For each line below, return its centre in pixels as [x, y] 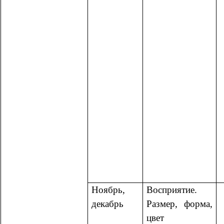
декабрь [107, 203]
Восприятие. [172, 189]
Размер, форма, [179, 203]
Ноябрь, [108, 189]
